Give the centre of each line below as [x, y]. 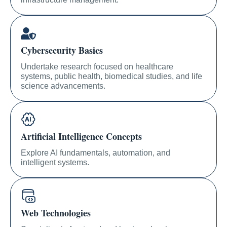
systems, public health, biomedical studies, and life [111, 77]
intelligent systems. [55, 163]
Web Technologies [56, 213]
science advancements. [63, 86]
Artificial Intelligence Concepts [81, 137]
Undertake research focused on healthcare [97, 67]
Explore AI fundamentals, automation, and [96, 153]
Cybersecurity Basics [62, 50]
